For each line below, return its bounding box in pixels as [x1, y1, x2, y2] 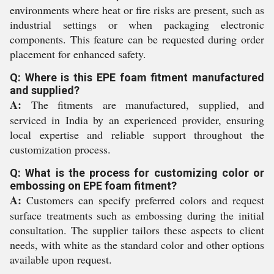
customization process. [10, 142, 111, 157]
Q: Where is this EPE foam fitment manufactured [10, 71, 264, 84]
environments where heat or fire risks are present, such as [10, 2, 264, 17]
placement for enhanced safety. [10, 46, 146, 61]
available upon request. [10, 252, 112, 267]
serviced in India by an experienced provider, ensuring [10, 113, 264, 127]
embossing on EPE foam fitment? [10, 179, 177, 192]
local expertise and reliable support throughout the [10, 127, 264, 142]
